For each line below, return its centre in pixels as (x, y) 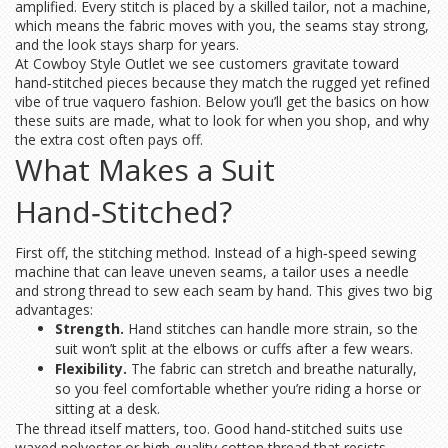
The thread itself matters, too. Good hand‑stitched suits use (209, 428)
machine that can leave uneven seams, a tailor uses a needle (212, 271)
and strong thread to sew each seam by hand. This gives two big (223, 290)
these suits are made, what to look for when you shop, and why (222, 120)
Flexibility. (91, 368)
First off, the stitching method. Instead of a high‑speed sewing (215, 252)
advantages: (54, 309)
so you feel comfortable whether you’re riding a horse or (238, 388)
